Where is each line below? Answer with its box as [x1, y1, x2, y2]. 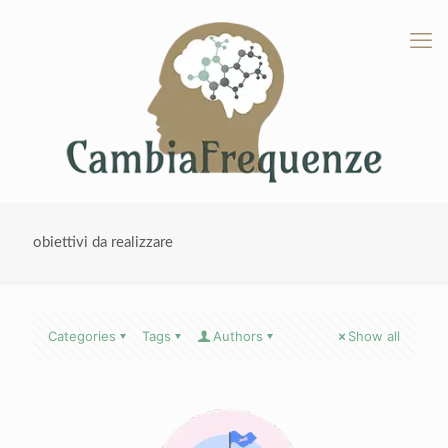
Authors [213, 328, 263, 345]
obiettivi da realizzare [33, 235, 173, 251]
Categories [48, 328, 116, 345]
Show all [348, 328, 400, 345]
